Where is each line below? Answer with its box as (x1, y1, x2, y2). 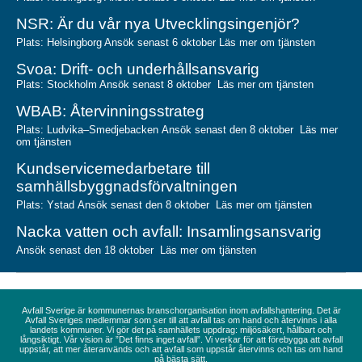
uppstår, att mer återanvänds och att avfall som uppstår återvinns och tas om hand (19, 344, 343, 354)
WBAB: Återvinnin (16, 103, 140, 120)
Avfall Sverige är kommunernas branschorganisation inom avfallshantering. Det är (21, 305, 341, 315)
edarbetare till (116, 160, 210, 177)
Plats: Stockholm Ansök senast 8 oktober (16, 78, 217, 90)
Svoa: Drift (16, 61, 88, 78)
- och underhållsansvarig (88, 61, 259, 78)
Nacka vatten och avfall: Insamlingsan (16, 223, 280, 240)
